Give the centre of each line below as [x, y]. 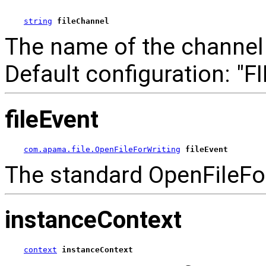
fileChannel [83, 21]
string [38, 21]
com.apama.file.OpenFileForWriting [102, 149]
